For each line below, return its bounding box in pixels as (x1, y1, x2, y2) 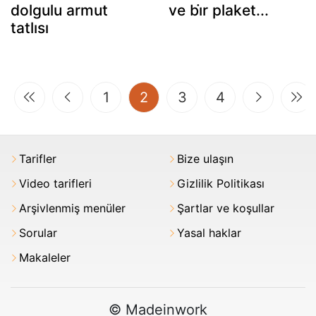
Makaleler (19, 250, 71, 265)
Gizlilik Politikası (177, 176, 265, 190)
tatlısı (11, 18, 49, 37)
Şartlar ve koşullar (177, 200, 274, 215)
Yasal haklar (177, 225, 241, 240)
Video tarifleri (19, 176, 92, 190)
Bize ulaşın (177, 151, 233, 166)
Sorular (19, 225, 57, 240)
